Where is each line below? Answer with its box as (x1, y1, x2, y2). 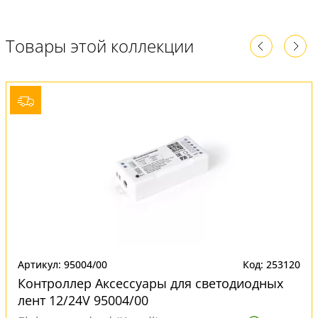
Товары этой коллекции (6, 34, 194, 57)
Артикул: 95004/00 (18, 258, 107, 271)
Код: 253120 (243, 258, 300, 271)
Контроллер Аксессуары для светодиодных (18, 275, 283, 292)
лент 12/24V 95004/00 (18, 292, 148, 309)
